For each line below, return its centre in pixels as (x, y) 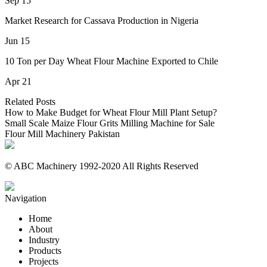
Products (45, 251)
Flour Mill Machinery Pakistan (62, 134)
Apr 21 (18, 82)
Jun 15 (17, 41)
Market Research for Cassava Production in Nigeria (102, 21)
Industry (44, 240)
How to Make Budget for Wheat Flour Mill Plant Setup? (111, 113)
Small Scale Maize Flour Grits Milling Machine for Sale (110, 123)
